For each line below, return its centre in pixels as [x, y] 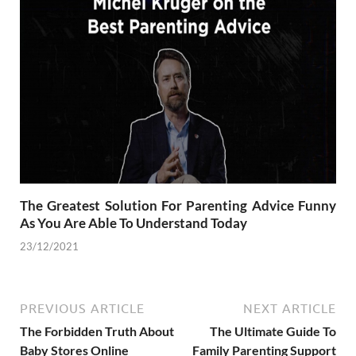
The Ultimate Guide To [273, 331]
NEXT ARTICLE [290, 308]
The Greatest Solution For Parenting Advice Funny [178, 206]
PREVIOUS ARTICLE [82, 308]
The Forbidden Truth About [97, 331]
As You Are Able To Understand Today [133, 223]
